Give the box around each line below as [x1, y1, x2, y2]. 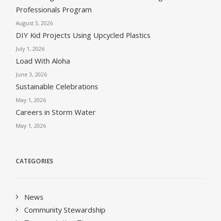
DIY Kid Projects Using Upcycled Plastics [16, 30, 150, 40]
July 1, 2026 [16, 45, 44, 52]
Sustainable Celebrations [16, 81, 98, 91]
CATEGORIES [16, 157, 54, 165]
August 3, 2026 [16, 19, 53, 27]
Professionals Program [16, 4, 92, 14]
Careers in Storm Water [16, 107, 96, 117]
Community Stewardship [24, 205, 106, 215]
